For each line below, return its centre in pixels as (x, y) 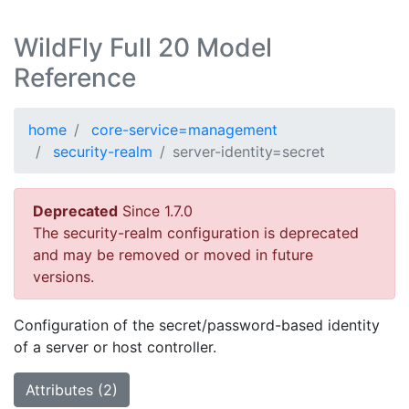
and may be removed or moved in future (173, 255)
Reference (75, 78)
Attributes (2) (72, 390)
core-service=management (184, 130)
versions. (63, 277)
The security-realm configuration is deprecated (196, 233)
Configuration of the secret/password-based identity (197, 325)
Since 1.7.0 (155, 211)
